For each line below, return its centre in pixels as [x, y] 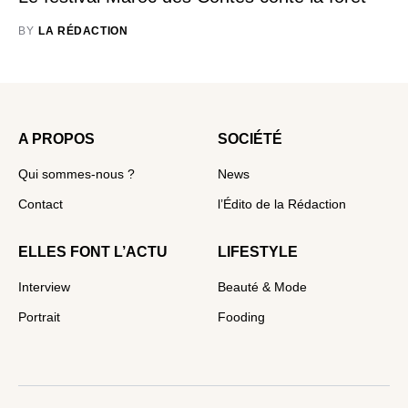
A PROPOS [56, 139]
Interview [44, 287]
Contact [41, 204]
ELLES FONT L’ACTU [93, 252]
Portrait [39, 317]
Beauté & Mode [262, 287]
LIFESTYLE [258, 252]
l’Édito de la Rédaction [282, 204]
